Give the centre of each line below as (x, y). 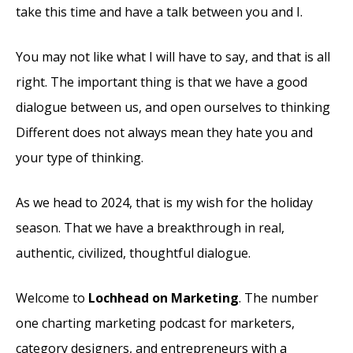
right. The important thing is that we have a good (162, 82)
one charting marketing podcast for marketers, (155, 323)
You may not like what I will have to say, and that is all (173, 56)
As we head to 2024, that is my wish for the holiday (164, 202)
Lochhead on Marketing (163, 297)
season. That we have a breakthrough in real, (150, 227)
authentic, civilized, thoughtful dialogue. (133, 253)
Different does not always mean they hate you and (164, 132)
